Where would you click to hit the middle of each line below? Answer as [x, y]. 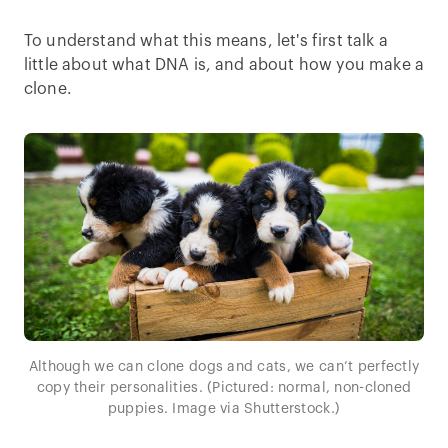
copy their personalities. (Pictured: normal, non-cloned [224, 388]
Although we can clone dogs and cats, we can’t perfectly [224, 367]
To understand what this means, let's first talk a [206, 41]
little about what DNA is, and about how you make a [224, 65]
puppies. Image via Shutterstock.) [224, 409]
